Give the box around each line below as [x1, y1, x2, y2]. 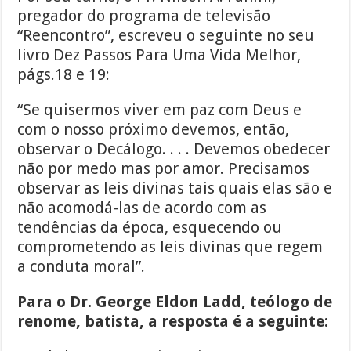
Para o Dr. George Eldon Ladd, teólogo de [17, 292, 333, 312]
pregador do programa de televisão [17, 6, 271, 26]
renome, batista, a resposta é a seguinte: [17, 312, 329, 331]
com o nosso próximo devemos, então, [17, 120, 290, 139]
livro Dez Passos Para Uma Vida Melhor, [17, 45, 302, 65]
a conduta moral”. [17, 257, 146, 277]
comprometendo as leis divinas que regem [17, 237, 324, 257]
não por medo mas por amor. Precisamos [17, 159, 310, 179]
